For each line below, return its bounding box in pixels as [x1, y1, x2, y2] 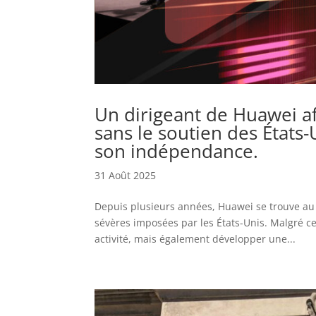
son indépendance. [95, 138, 259, 164]
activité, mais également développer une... [95, 231, 296, 245]
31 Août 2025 [95, 168, 157, 182]
